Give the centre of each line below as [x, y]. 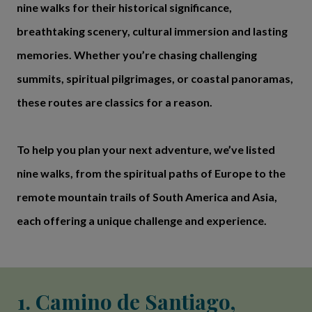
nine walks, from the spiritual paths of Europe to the [151, 173]
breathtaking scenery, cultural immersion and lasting [152, 31]
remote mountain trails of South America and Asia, [147, 197]
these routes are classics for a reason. [115, 102]
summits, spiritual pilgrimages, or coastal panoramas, [155, 78]
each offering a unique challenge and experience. [142, 220]
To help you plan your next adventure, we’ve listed [146, 149]
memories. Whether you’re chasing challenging [137, 55]
